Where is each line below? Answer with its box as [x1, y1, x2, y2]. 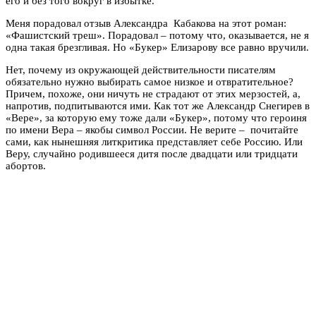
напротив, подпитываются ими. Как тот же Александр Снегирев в [6, 99, 310, 111]
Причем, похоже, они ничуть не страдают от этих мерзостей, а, [6, 87, 300, 99]
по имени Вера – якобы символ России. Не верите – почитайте [6, 123, 298, 135]
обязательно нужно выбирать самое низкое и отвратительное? [6, 75, 293, 87]
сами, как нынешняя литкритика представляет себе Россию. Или [6, 135, 303, 147]
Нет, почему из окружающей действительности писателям [6, 63, 276, 75]
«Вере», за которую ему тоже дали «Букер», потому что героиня [6, 111, 307, 123]
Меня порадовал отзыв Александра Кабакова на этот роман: [6, 17, 286, 29]
